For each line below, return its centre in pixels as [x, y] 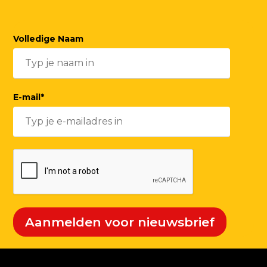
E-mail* [29, 97]
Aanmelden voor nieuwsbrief [120, 222]
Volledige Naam [49, 39]
